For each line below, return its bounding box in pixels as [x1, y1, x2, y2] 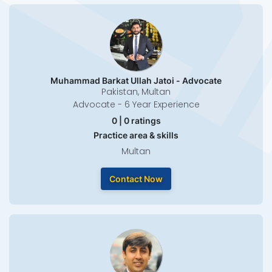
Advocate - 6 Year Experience [72, 98, 200, 111]
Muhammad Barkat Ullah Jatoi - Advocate [50, 75, 222, 86]
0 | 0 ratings [111, 115, 161, 126]
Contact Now [109, 174, 163, 185]
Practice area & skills [93, 130, 178, 141]
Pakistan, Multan [101, 86, 171, 98]
